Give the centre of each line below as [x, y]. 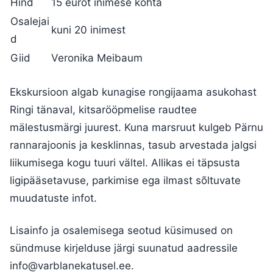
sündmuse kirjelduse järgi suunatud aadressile [124, 248]
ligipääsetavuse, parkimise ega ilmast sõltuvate [125, 180]
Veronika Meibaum [97, 58]
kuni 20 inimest [88, 30]
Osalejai [30, 22]
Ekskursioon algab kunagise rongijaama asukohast [133, 92]
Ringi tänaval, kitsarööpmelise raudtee [103, 109]
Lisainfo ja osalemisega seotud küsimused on [121, 230]
